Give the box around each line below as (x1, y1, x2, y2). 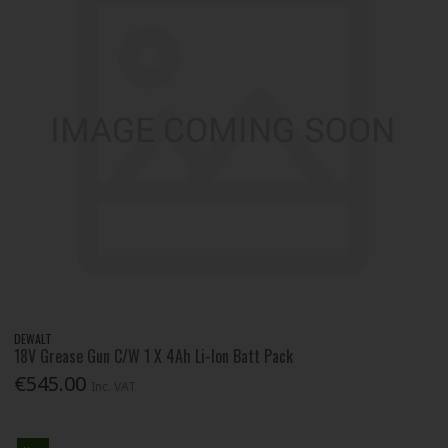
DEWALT (14, 329, 53, 347)
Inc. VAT (91, 378, 137, 396)
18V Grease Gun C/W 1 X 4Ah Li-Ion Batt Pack (14, 343, 294, 368)
